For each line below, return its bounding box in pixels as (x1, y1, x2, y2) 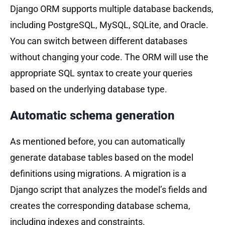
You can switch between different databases (10, 35, 187, 46)
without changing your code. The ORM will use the (10, 51, 208, 62)
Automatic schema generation (10, 108, 175, 123)
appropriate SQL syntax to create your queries (10, 67, 192, 78)
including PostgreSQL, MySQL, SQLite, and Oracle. (10, 19, 208, 30)
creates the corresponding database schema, (10, 200, 190, 211)
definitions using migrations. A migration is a (10, 168, 186, 179)
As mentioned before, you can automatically (10, 136, 185, 147)
